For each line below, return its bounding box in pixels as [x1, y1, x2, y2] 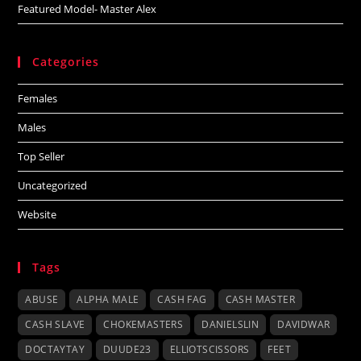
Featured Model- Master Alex [18, 2, 157, 17]
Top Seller [18, 149, 65, 164]
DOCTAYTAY [25, 342, 85, 357]
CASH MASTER [225, 293, 296, 307]
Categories [32, 54, 100, 70]
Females [18, 91, 58, 106]
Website [18, 207, 57, 222]
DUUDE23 [103, 342, 151, 357]
